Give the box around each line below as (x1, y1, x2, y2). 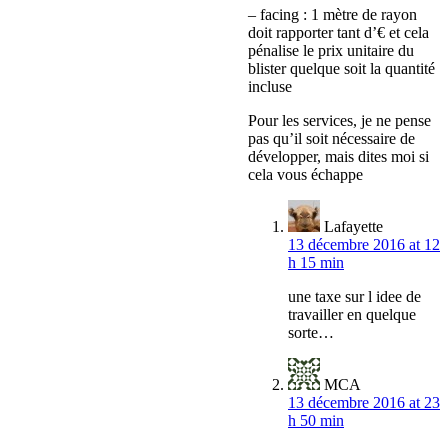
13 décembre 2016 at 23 (288, 394, 440, 412)
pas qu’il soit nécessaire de (248, 130, 415, 148)
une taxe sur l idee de (288, 288, 421, 306)
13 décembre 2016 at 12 (288, 236, 440, 254)
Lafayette (324, 218, 383, 236)
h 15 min (288, 254, 344, 272)
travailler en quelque (288, 306, 416, 324)
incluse (248, 78, 292, 96)
